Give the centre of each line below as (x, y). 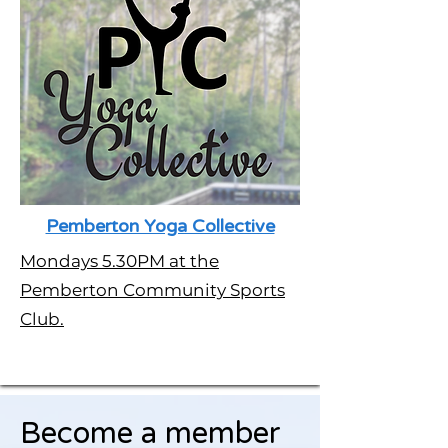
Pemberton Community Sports (152, 290)
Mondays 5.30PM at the (119, 261)
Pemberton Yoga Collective (160, 226)
